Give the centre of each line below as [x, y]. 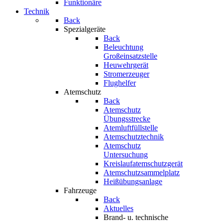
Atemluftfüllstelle [131, 128]
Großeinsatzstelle [130, 56]
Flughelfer [120, 83]
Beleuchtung [123, 47]
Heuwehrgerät [126, 65]
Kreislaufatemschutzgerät [143, 164]
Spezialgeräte [85, 29]
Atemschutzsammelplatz [142, 172]
